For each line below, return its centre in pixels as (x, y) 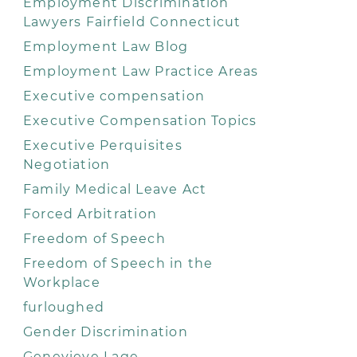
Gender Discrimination (105, 332)
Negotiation (67, 165)
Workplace (61, 282)
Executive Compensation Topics (140, 121)
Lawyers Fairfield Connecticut (132, 22)
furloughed (64, 307)
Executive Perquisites (102, 145)
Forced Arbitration (90, 214)
